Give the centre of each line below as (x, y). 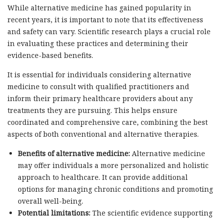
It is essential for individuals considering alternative (99, 75)
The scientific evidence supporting (151, 213)
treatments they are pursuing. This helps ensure (92, 111)
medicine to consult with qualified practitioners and (98, 87)
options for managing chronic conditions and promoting (115, 189)
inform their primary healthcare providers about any (100, 99)
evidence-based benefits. (50, 55)
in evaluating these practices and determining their (98, 44)
